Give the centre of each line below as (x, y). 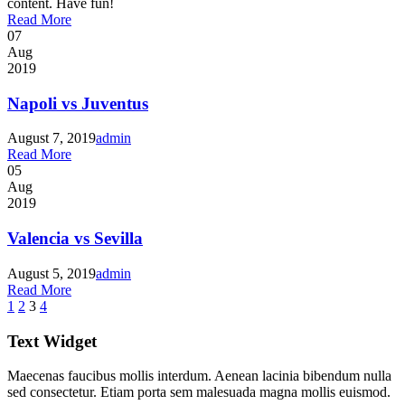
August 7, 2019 (52, 138)
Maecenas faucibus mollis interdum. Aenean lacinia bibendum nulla (199, 376)
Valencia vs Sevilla (75, 239)
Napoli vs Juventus (78, 103)
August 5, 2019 (52, 273)
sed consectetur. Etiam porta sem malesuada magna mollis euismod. (199, 392)
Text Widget (52, 341)
